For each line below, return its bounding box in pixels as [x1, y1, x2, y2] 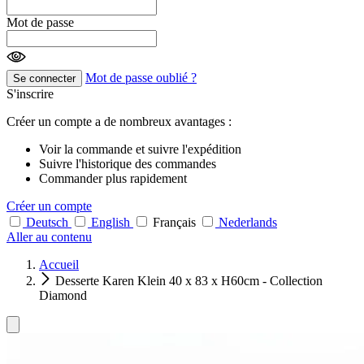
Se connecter [13, 71, 76, 84]
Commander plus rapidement [39, 171, 187, 185]
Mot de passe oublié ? [85, 70, 197, 84]
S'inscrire [6, 86, 54, 101]
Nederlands [219, 214, 277, 229]
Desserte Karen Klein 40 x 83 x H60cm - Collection [55, 273, 323, 288]
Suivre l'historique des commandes [39, 156, 216, 171]
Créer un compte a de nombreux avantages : [6, 114, 232, 128]
